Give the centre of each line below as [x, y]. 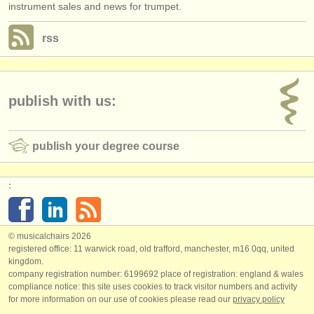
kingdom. [26, 261]
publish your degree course [106, 146]
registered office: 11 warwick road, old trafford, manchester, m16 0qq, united [151, 248]
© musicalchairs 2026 [50, 236]
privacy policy [259, 299]
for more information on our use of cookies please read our [121, 299]
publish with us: [62, 101]
